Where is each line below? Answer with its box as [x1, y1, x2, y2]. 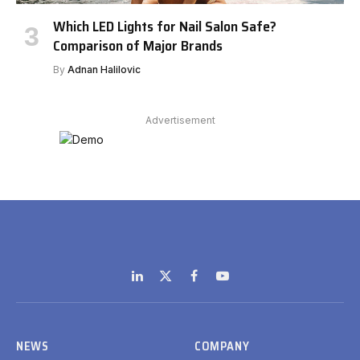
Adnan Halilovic [67, 63, 141, 76]
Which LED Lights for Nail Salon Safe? [53, 15, 276, 39]
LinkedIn [136, 276, 181, 291]
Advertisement [145, 114, 215, 127]
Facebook [193, 276, 248, 291]
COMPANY [194, 337, 250, 357]
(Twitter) [164, 293, 210, 308]
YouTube [221, 276, 269, 291]
